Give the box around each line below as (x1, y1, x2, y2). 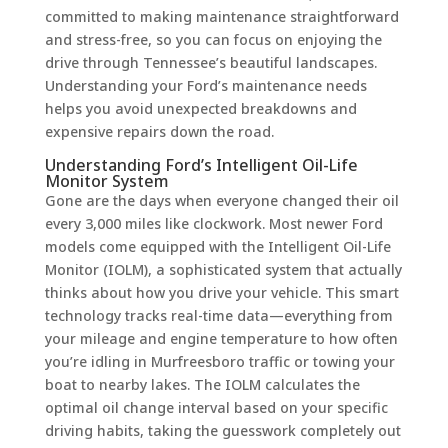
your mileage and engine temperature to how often (44, 328, 398, 348)
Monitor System (44, 169, 169, 192)
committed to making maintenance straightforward (44, 6, 399, 26)
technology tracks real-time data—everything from (44, 305, 393, 325)
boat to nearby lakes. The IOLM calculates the (44, 374, 360, 394)
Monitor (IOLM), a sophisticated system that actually (44, 259, 402, 279)
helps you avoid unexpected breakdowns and (44, 98, 357, 118)
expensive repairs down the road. (44, 121, 274, 141)
